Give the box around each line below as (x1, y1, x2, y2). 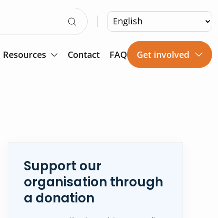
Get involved (137, 49, 189, 60)
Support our (24, 157, 102, 175)
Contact (68, 49, 100, 60)
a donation (24, 189, 94, 207)
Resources (3, 49, 46, 60)
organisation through (24, 173, 163, 191)
